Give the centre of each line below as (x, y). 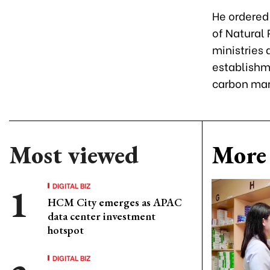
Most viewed (74, 155)
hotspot (66, 230)
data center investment (102, 216)
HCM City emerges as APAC (115, 202)
